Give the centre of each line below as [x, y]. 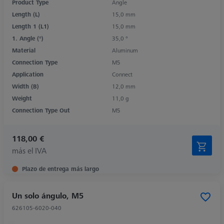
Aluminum [125, 50]
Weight [22, 98]
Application [28, 74]
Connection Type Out [41, 110]
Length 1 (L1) [30, 26]
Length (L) [26, 14]
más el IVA [29, 150]
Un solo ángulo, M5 [48, 195]
